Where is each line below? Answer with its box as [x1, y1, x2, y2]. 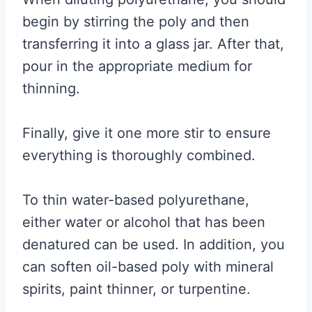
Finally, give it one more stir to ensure [22, 124, 271, 141]
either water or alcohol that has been [22, 213, 265, 231]
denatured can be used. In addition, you [22, 235, 285, 253]
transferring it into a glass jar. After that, [22, 35, 284, 52]
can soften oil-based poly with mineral [22, 258, 274, 275]
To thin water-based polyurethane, [22, 191, 249, 208]
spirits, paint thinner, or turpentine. [22, 280, 251, 297]
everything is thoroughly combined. [22, 146, 260, 164]
